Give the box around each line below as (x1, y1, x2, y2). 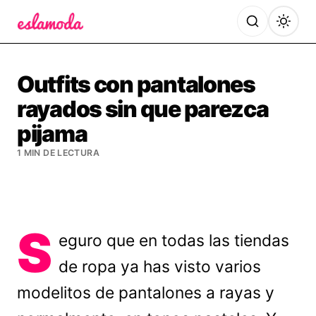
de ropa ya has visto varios (59, 257, 262, 276)
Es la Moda (16, 32, 79, 47)
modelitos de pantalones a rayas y (17, 283, 274, 303)
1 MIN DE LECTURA (17, 147, 99, 158)
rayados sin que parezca (17, 95, 269, 123)
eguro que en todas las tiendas (59, 231, 290, 250)
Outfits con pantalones (17, 71, 255, 98)
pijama (17, 120, 87, 147)
